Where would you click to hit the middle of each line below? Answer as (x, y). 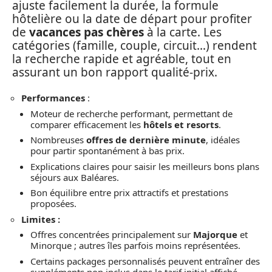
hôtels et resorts (181, 124)
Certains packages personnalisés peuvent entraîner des (145, 261)
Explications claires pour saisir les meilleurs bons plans (145, 166)
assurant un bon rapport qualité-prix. (115, 72)
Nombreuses (58, 140)
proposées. (53, 203)
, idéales (223, 140)
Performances (54, 98)
